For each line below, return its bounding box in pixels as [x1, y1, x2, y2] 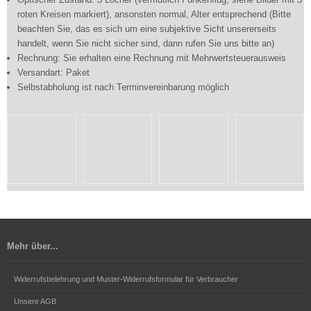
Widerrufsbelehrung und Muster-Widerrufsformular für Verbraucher [14, 274, 238, 283]
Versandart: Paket [17, 67, 90, 78]
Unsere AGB [14, 296, 56, 305]
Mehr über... [7, 240, 58, 251]
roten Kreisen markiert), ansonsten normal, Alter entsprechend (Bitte [17, 9, 291, 19]
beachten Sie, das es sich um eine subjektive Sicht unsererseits [17, 24, 276, 34]
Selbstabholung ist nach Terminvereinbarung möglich [17, 82, 229, 92]
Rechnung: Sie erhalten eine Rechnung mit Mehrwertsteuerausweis [17, 53, 286, 63]
